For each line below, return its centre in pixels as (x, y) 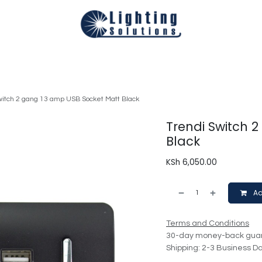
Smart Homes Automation (122, 59)
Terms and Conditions (208, 223)
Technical (33, 59)
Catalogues (204, 59)
